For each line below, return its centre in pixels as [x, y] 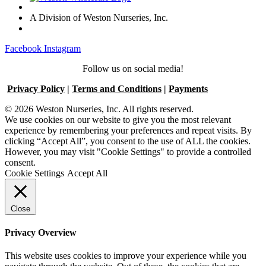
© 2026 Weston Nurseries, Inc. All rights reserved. [99, 109]
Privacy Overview [41, 232]
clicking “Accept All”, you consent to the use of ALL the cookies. [128, 141]
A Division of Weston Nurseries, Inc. [99, 17]
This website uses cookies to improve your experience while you [126, 256]
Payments [188, 88]
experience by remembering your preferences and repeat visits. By [128, 130]
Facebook [23, 48]
